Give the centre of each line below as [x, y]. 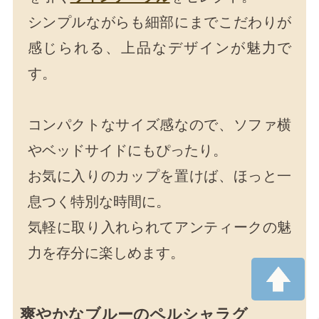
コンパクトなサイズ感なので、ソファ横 [159, 125]
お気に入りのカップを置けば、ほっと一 [159, 176]
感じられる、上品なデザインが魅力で [159, 48]
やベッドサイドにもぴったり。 [127, 151]
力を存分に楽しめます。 [106, 253]
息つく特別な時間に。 [99, 202]
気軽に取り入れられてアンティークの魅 [159, 228]
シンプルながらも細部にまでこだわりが [159, 22]
